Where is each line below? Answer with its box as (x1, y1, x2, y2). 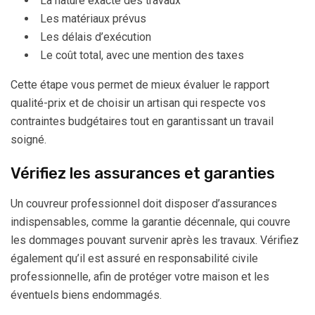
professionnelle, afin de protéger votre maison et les (11, 270, 269, 283)
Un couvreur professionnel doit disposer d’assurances (11, 197, 277, 210)
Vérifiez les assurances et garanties (11, 164, 275, 183)
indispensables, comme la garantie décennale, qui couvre (11, 215, 290, 229)
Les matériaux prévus (40, 12, 146, 25)
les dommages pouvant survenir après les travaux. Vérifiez (11, 233, 299, 247)
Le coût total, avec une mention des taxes (40, 49, 244, 62)
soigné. (11, 133, 46, 146)
